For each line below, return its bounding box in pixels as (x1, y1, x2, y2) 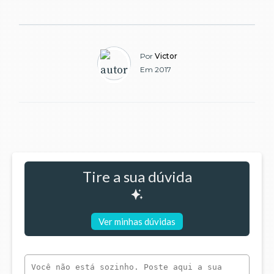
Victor (154, 51, 177, 61)
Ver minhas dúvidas (98, 215, 176, 227)
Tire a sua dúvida (82, 167, 192, 185)
